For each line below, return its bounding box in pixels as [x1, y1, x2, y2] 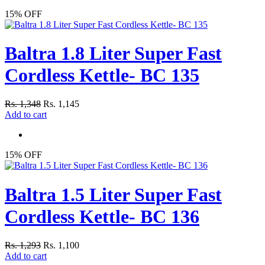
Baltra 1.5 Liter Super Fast [5, 183, 222, 205]
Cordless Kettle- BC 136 [5, 205, 199, 227]
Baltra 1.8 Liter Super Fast [5, 43, 222, 64]
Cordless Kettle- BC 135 [5, 64, 199, 86]
